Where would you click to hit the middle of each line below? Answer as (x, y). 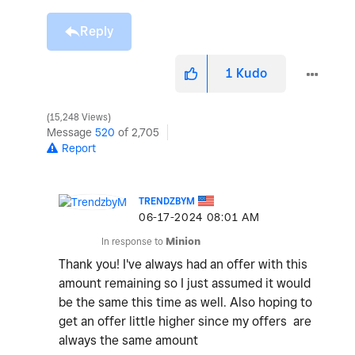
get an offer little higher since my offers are (185, 322)
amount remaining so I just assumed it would (185, 284)
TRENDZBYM (167, 201)
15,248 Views (79, 118)
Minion (183, 242)
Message (71, 133)
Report (79, 149)
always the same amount (130, 341)
